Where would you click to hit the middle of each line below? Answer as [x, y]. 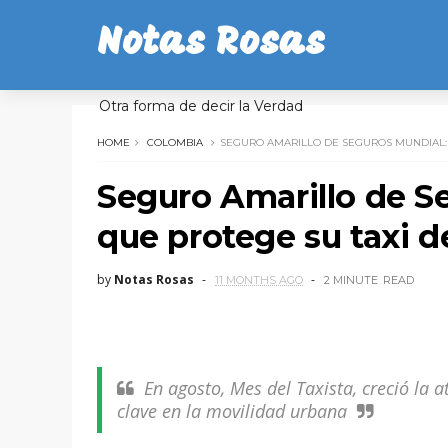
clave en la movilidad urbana [232, 411]
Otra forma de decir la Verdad [201, 106]
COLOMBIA [175, 142]
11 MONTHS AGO [259, 280]
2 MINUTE [351, 280]
